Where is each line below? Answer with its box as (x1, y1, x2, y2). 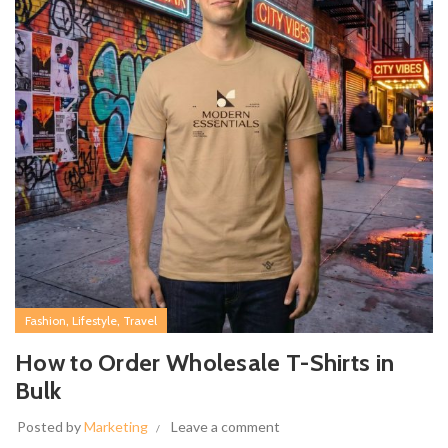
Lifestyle (72, 313, 117, 328)
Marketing (84, 418, 148, 435)
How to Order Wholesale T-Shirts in (15, 348, 395, 377)
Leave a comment (171, 418, 280, 435)
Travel (123, 313, 157, 328)
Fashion (25, 313, 66, 328)
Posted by (17, 418, 84, 435)
